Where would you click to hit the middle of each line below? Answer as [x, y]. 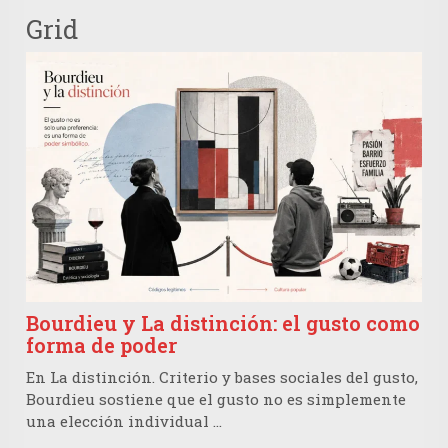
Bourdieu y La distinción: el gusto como [223, 323]
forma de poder [101, 345]
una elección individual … [124, 421]
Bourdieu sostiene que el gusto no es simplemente [216, 399]
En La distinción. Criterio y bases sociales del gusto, [222, 377]
